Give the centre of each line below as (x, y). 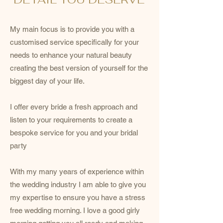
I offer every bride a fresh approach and (74, 107)
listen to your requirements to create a (71, 120)
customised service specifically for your (74, 42)
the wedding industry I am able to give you (78, 184)
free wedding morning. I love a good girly (75, 210)
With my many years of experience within (77, 171)
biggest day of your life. (47, 81)
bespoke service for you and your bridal (74, 133)
